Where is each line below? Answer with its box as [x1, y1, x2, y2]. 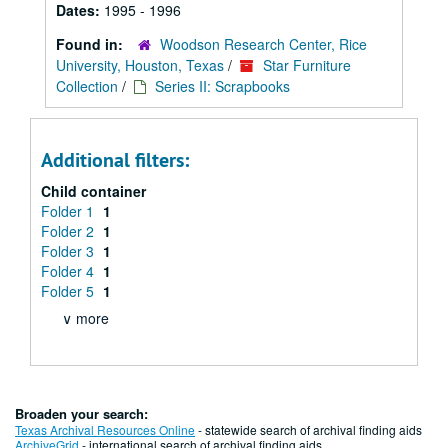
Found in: [56, 34, 127, 54]
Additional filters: [41, 147, 189, 173]
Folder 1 [41, 201, 98, 221]
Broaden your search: [15, 404, 148, 423]
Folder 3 [41, 241, 98, 261]
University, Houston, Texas [56, 55, 224, 75]
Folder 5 [41, 281, 98, 301]
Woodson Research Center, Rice [160, 34, 367, 54]
